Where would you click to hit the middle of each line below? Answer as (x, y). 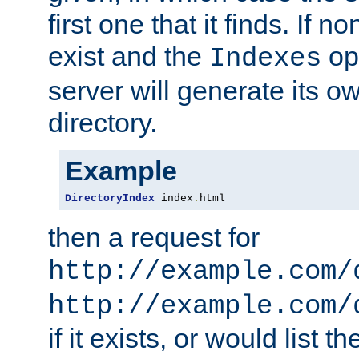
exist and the (129, 56)
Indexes (265, 59)
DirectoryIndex (110, 199)
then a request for (154, 238)
